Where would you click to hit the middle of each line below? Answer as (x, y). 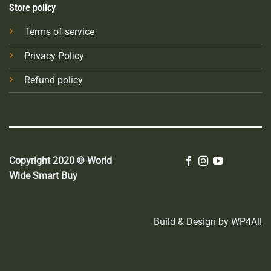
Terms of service (59, 32)
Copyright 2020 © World (60, 161)
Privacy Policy (54, 56)
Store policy (32, 8)
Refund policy (53, 80)
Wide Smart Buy (43, 176)
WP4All (247, 222)
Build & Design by (192, 222)
